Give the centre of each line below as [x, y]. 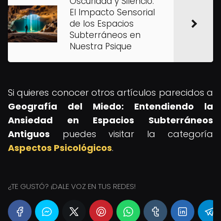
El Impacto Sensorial [112, 12]
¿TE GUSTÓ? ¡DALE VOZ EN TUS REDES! [72, 186]
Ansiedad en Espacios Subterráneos [110, 120]
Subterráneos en [105, 35]
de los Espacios [102, 24]
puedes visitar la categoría [131, 134]
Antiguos [29, 134]
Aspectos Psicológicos [60, 148]
